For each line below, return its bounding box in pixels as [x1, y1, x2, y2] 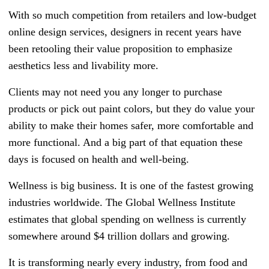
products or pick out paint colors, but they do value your [8, 103, 255, 115]
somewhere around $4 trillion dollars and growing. [8, 230, 230, 243]
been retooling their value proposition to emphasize [8, 43, 232, 55]
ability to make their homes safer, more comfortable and [8, 119, 253, 132]
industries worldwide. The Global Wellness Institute [8, 196, 235, 209]
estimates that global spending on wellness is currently [8, 213, 246, 226]
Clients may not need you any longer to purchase [8, 86, 222, 98]
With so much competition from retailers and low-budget [8, 9, 256, 22]
